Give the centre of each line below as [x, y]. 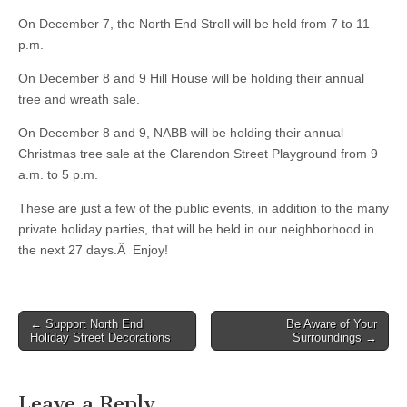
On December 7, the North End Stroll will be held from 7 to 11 [194, 24]
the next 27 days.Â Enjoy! [93, 250]
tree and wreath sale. [79, 99]
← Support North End [86, 324]
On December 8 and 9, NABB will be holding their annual [181, 133]
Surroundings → [335, 338]
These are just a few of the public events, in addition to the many [203, 208]
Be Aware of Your [332, 324]
